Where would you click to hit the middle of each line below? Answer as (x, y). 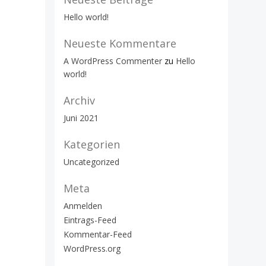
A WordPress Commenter (113, 61)
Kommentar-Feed (98, 234)
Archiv (79, 100)
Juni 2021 (81, 118)
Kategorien (92, 144)
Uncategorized (91, 162)
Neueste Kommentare (120, 43)
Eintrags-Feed (90, 220)
